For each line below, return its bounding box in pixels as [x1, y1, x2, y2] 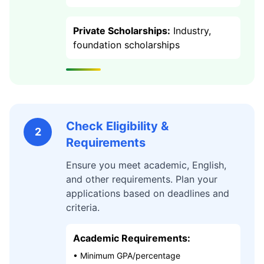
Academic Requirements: [73, 232, 190, 244]
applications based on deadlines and [66, 187, 229, 199]
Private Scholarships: [73, 25, 170, 37]
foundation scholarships [73, 39, 180, 51]
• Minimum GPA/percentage [73, 250, 180, 260]
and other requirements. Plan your [66, 173, 217, 185]
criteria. [66, 202, 100, 213]
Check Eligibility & [66, 119, 169, 133]
